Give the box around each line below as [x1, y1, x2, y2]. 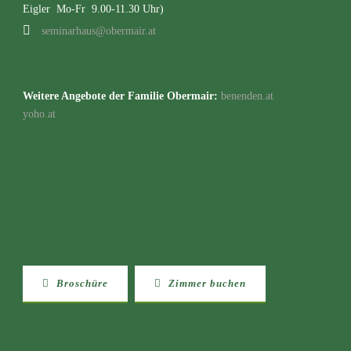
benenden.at [221, 90, 273, 102]
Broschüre [53, 277, 108, 289]
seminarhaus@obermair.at [42, 25, 156, 37]
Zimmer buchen [165, 277, 246, 289]
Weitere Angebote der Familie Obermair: [23, 90, 218, 102]
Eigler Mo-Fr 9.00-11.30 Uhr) [23, 3, 164, 15]
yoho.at [23, 108, 56, 120]
